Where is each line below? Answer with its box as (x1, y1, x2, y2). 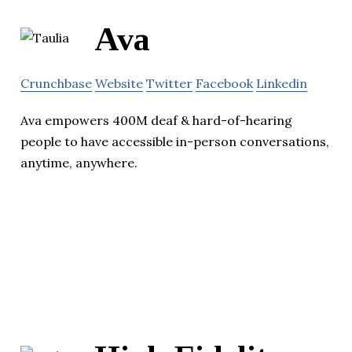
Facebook (196, 75, 253, 92)
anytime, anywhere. (20, 155, 137, 171)
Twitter (146, 75, 192, 92)
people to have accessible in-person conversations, (20, 134, 329, 150)
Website (95, 75, 143, 92)
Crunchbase (20, 75, 92, 92)
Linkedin (256, 75, 307, 92)
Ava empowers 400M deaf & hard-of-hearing (20, 112, 292, 129)
